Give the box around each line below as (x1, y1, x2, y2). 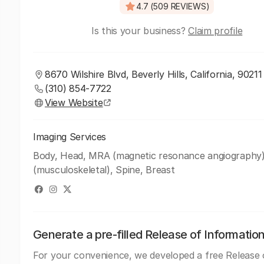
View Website (45, 97, 103, 108)
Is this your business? (91, 25, 189, 37)
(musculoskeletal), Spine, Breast (33, 164, 175, 176)
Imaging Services (33, 131, 107, 143)
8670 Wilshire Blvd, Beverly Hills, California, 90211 (45, 68, 262, 80)
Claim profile (188, 25, 243, 37)
